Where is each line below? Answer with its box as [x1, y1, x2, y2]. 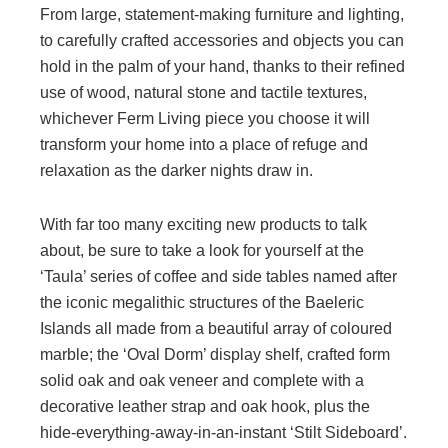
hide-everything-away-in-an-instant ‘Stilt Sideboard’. [40, 424, 407, 441]
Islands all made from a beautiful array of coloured [40, 320, 392, 337]
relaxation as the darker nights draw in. [40, 162, 313, 179]
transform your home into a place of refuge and [40, 136, 368, 153]
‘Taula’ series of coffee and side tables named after [40, 268, 397, 285]
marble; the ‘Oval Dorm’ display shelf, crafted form [40, 346, 390, 363]
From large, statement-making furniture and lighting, [40, 6, 404, 23]
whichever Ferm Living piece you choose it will [40, 110, 370, 127]
